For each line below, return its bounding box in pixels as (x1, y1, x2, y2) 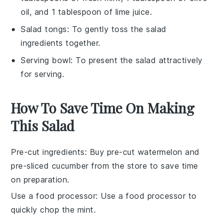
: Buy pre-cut (84, 147, 138, 157)
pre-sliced (11, 161, 52, 171)
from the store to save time (88, 161, 198, 171)
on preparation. (11, 175, 70, 184)
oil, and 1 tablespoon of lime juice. (21, 7, 152, 17)
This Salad (11, 116, 75, 135)
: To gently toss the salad (67, 24, 167, 34)
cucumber (51, 161, 89, 171)
